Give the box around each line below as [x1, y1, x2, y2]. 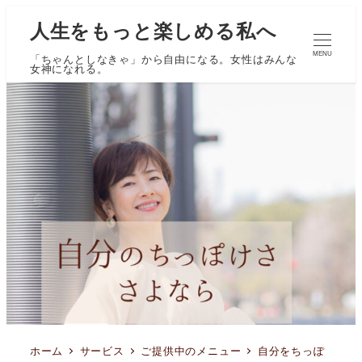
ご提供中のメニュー [141, 346, 242, 358]
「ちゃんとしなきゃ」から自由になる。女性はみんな [29, 54, 297, 66]
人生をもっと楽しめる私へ [29, 19, 277, 42]
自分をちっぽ [257, 346, 325, 358]
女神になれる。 [29, 64, 108, 76]
